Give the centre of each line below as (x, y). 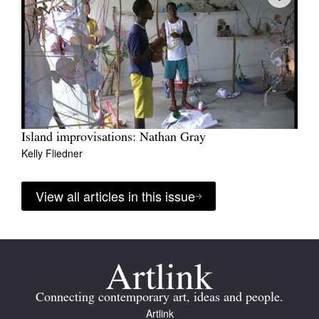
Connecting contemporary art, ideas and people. (159, 298)
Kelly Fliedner (52, 153)
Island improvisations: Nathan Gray (114, 138)
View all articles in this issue (115, 196)
